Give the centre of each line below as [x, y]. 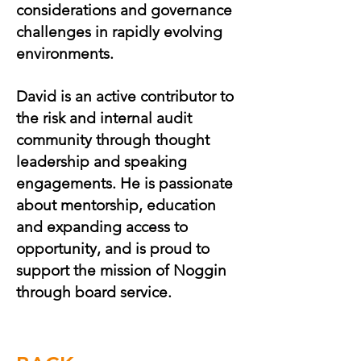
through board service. [94, 292]
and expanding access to [102, 227]
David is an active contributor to [125, 96]
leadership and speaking [102, 162]
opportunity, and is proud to [113, 249]
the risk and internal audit [104, 118]
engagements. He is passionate [124, 183]
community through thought [113, 140]
